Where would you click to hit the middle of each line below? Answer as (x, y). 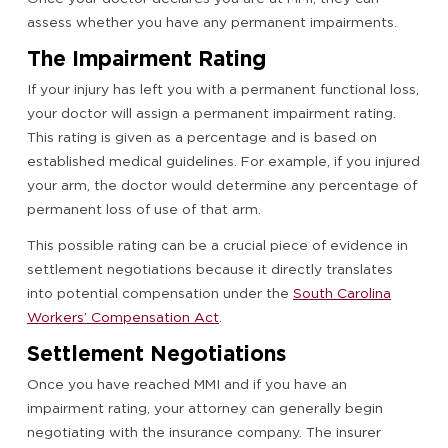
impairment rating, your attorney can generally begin (205, 408)
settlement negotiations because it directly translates (210, 269)
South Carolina (342, 293)
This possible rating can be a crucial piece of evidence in (217, 245)
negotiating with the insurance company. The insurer (204, 432)
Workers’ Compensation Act (123, 317)
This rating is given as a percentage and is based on (202, 137)
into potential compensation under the (160, 293)
